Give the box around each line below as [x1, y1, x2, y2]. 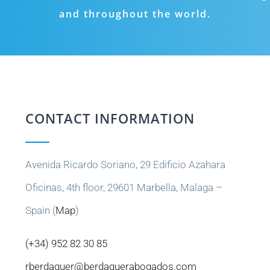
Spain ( [25, 204, 56, 216]
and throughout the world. [59, 7, 211, 20]
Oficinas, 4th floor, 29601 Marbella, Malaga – [25, 181, 223, 193]
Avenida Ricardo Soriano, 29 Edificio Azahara [25, 159, 226, 171]
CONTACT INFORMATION [25, 109, 195, 127]
